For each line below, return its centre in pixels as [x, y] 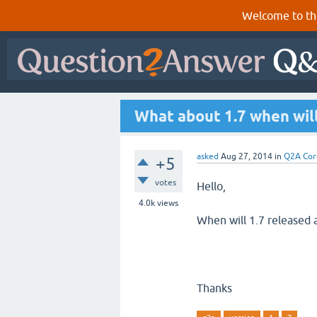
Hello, [211, 186]
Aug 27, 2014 [247, 156]
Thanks [214, 288]
